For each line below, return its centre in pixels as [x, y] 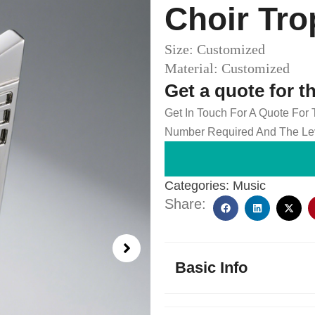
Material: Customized [227, 68]
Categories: [197, 186]
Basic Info [211, 268]
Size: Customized [215, 49]
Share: [185, 204]
